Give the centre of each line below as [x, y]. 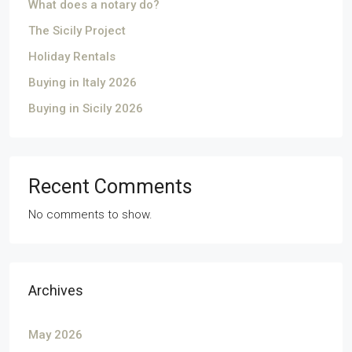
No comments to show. [90, 215]
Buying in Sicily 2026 [86, 109]
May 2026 [55, 335]
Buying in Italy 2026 [82, 83]
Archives [56, 291]
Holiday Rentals [72, 57]
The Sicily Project [77, 31]
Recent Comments [110, 187]
